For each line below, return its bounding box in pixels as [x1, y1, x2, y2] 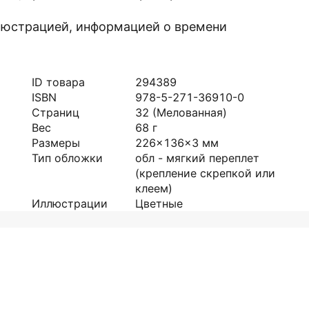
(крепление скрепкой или [135, 166, 275, 180]
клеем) [135, 181, 172, 195]
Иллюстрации [32, 197, 108, 210]
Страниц [32, 106, 79, 119]
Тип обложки [32, 151, 103, 165]
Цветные [135, 197, 183, 210]
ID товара [32, 75, 85, 89]
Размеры [32, 136, 80, 150]
